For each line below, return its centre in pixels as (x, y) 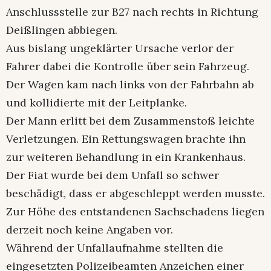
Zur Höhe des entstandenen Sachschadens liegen (135, 211)
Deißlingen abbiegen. (62, 30)
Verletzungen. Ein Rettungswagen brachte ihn (126, 139)
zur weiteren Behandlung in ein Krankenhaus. (126, 157)
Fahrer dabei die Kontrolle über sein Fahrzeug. (128, 66)
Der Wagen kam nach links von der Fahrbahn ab (130, 84)
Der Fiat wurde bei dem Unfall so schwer (113, 175)
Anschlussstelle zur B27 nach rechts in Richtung (132, 11)
